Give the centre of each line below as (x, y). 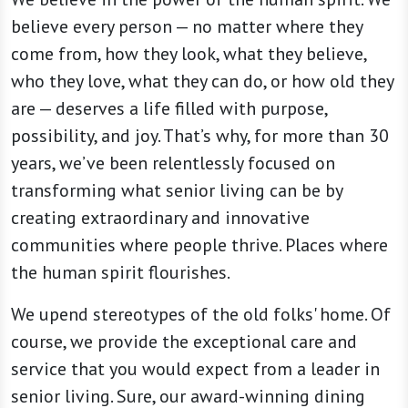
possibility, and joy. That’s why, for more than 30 (200, 136)
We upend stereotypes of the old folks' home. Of (201, 314)
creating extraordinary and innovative (160, 218)
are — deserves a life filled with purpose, (169, 108)
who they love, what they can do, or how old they (202, 81)
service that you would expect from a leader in (195, 369)
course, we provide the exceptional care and (184, 342)
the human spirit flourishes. (121, 272)
